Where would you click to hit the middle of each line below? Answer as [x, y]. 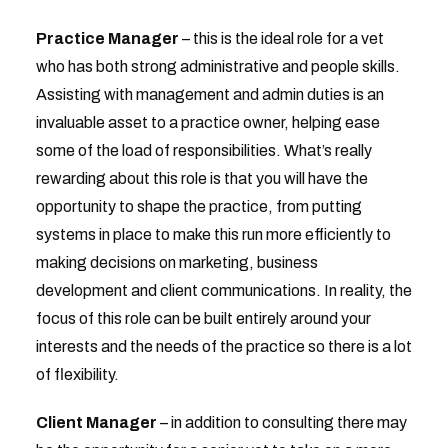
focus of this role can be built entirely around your [203, 318]
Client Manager [96, 422]
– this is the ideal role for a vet [281, 38]
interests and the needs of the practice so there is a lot [223, 346]
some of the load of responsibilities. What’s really [203, 150]
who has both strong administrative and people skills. [217, 66]
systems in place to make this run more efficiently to [213, 234]
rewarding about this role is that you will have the [201, 178]
